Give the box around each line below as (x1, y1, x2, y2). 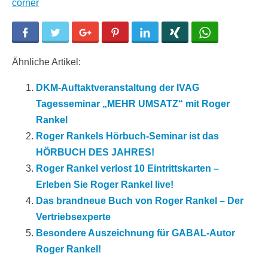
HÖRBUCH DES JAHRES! (36, 147, 154, 158)
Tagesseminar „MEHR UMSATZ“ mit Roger (36, 99, 230, 109)
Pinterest (121, 27, 157, 39)
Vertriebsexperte (36, 212, 111, 223)
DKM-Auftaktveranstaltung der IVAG (36, 83, 199, 93)
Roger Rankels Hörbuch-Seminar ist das (36, 131, 219, 142)
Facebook (32, 27, 69, 39)
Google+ (92, 27, 124, 39)
